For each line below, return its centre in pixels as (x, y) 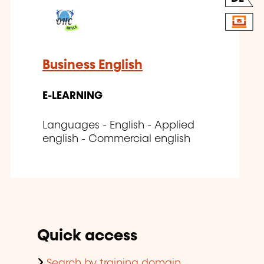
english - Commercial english (116, 139)
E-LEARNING (72, 96)
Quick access (87, 236)
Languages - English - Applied (118, 126)
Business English (93, 65)
